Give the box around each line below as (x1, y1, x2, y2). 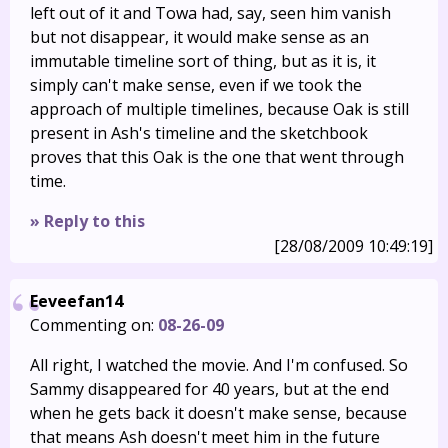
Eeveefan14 (30, 290, 123, 312)
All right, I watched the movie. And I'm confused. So (30, 354, 408, 376)
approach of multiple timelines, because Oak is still (30, 98, 409, 120)
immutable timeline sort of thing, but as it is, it (30, 50, 376, 72)
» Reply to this (30, 210, 145, 232)
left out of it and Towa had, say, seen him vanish (30, 2, 391, 24)
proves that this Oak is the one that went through (30, 146, 404, 168)
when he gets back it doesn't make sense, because (30, 402, 407, 424)
